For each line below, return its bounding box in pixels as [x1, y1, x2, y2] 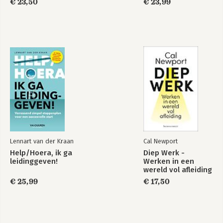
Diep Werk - [143, 148, 185, 157]
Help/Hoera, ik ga [10, 148, 72, 157]
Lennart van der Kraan [10, 137, 74, 145]
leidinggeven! [10, 157, 58, 166]
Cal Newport [143, 137, 178, 145]
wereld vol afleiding [143, 165, 212, 174]
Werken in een [143, 157, 194, 166]
